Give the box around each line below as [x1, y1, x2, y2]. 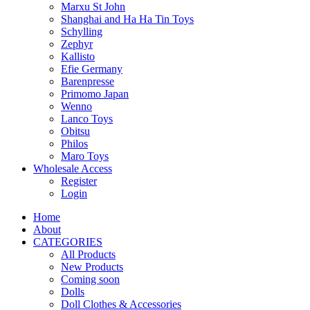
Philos [61, 138, 88, 149]
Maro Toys [61, 150, 109, 162]
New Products [61, 261, 123, 273]
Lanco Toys [61, 113, 113, 125]
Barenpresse [61, 75, 114, 87]
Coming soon [61, 273, 120, 285]
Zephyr [61, 38, 93, 50]
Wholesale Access [33, 163, 112, 174]
